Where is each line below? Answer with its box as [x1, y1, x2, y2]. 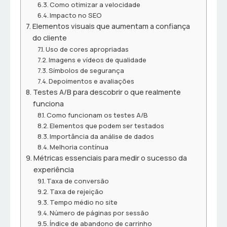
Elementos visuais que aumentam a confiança [32, 21, 190, 31]
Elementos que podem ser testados [50, 121, 165, 131]
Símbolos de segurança [49, 66, 125, 75]
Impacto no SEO [50, 11, 102, 20]
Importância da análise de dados [50, 132, 155, 141]
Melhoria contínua [50, 142, 109, 152]
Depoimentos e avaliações [49, 77, 135, 86]
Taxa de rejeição [50, 187, 104, 197]
